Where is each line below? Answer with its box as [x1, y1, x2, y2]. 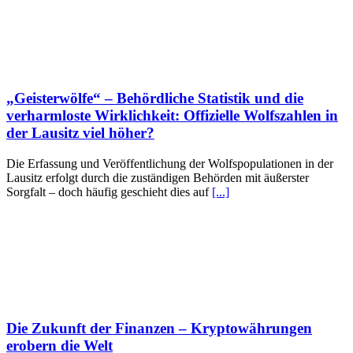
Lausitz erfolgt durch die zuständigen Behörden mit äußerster [6, 170, 309, 184]
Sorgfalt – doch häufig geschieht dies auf [6, 184, 212, 199]
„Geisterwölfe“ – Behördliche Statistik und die [6, 90, 303, 107]
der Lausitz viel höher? [6, 124, 154, 142]
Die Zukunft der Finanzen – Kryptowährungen [6, 320, 312, 337]
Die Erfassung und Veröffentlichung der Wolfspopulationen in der [6, 156, 333, 170]
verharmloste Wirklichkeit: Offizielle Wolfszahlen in [6, 107, 338, 124]
